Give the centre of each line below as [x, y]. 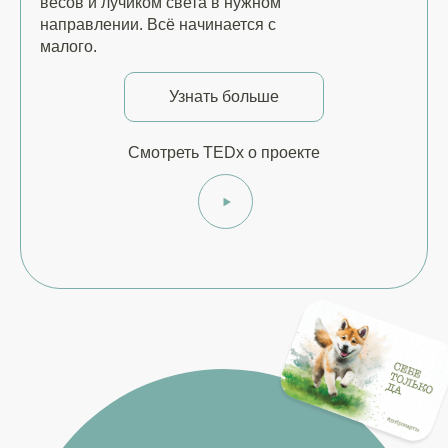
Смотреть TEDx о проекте [224, 152]
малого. [68, 46]
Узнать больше [224, 96]
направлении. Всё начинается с [158, 24]
